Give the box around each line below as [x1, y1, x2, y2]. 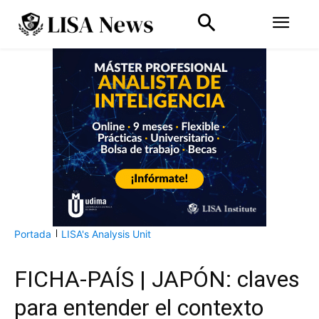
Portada [14, 227, 51, 240]
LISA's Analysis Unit [61, 227, 151, 240]
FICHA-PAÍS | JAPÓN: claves [14, 265, 300, 293]
